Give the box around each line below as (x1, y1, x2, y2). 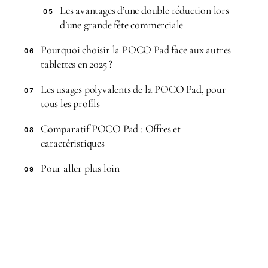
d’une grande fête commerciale (60, 18, 184, 31)
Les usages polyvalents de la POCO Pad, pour (41, 83, 226, 96)
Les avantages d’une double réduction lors (60, 4, 229, 17)
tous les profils (41, 97, 100, 110)
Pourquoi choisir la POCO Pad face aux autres (41, 43, 232, 56)
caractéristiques (41, 136, 105, 150)
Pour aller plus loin (41, 162, 120, 175)
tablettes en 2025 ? (41, 57, 113, 71)
